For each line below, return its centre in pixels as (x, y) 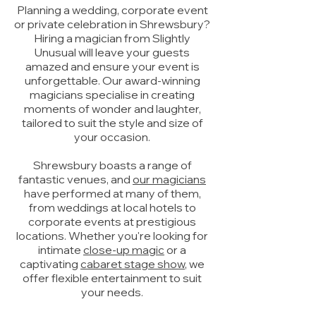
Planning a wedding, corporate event (112, 10)
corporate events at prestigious (112, 221)
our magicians (169, 179)
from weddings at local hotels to (112, 207)
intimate (61, 250)
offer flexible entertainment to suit (112, 278)
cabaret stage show (133, 264)
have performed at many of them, (112, 193)
